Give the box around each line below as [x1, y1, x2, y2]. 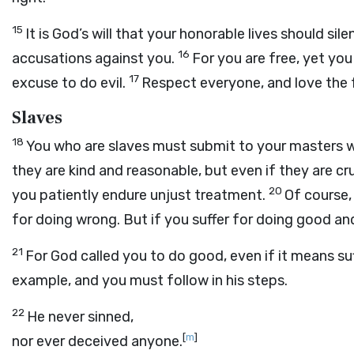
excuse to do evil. [12, 74, 126, 92]
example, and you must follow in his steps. [12, 272, 288, 289]
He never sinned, [27, 308, 134, 326]
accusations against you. [12, 50, 175, 67]
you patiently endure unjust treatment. [12, 186, 265, 204]
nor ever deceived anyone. [12, 333, 183, 350]
